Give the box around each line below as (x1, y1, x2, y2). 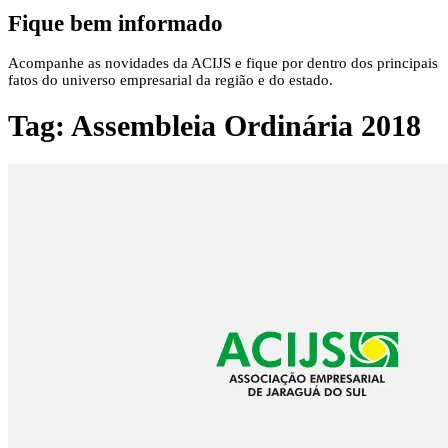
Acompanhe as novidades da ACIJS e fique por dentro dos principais (8, 55, 438, 72)
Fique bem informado (8, 10, 223, 36)
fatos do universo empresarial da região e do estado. (8, 72, 333, 89)
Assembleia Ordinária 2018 (71, 109, 421, 143)
